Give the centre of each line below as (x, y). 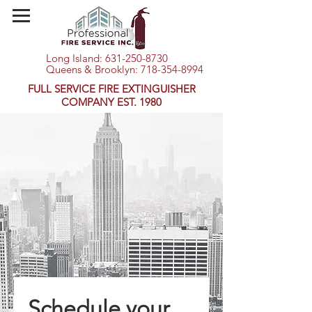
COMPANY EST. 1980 (111, 102)
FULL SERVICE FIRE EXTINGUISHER (111, 89)
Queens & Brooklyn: (93, 69)
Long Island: (76, 58)
